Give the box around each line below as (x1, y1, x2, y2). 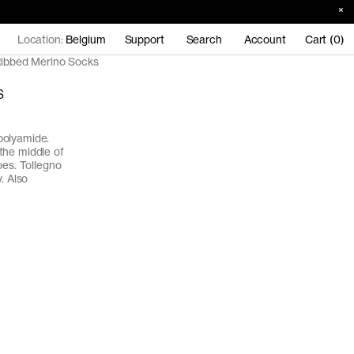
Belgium (66, 32, 106, 46)
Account (243, 32, 286, 46)
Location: (17, 32, 66, 46)
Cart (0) (304, 32, 345, 46)
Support (124, 32, 164, 46)
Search (186, 32, 222, 46)
